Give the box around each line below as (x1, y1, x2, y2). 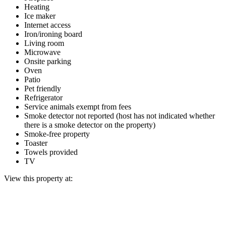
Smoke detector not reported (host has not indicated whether (24, 111, 215, 120)
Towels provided (24, 147, 78, 156)
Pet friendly (24, 84, 61, 93)
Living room (24, 38, 64, 47)
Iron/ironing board (24, 29, 82, 38)
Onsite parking (24, 56, 71, 66)
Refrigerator (24, 93, 63, 102)
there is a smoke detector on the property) (24, 120, 155, 129)
